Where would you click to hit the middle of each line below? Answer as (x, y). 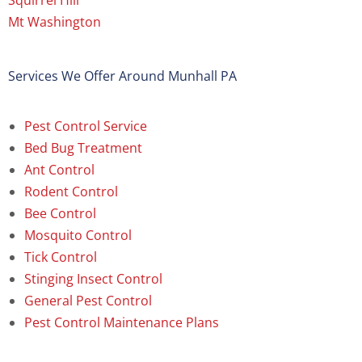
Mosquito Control (78, 236)
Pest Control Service (86, 126)
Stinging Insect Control (93, 279)
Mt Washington (55, 22)
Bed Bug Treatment (83, 148)
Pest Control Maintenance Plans (122, 323)
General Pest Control (88, 301)
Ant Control (59, 170)
